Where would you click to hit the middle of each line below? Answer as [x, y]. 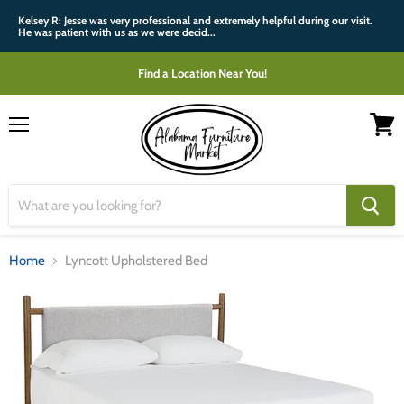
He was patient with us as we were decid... [117, 32]
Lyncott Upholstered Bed [136, 261]
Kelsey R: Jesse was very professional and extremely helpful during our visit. [195, 20]
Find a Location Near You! [202, 73]
